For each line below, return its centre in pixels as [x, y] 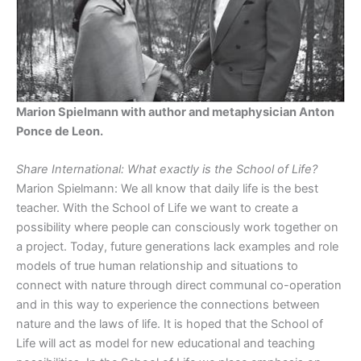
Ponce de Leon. [60, 132]
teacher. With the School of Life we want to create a [157, 208]
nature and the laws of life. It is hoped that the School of [170, 324]
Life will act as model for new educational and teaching [166, 344]
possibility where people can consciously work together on [177, 228]
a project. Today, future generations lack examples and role [177, 247]
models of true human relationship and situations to [157, 266]
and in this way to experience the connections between [168, 305]
